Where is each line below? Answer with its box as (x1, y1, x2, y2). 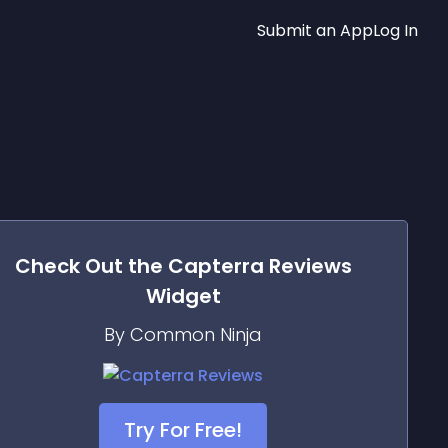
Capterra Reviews (167, 252, 352, 280)
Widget (145, 282, 221, 310)
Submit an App (257, 18, 373, 42)
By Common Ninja (104, 322, 262, 347)
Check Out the (14, 252, 168, 280)
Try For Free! (124, 416, 242, 444)
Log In (373, 18, 418, 42)
